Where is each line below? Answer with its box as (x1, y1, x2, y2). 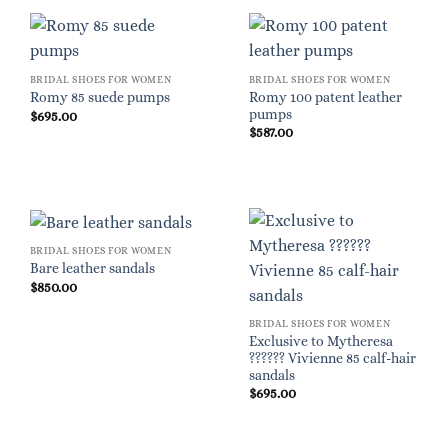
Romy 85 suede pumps (29, 90, 170, 106)
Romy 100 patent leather (248, 89, 402, 105)
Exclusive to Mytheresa (248, 333, 393, 349)
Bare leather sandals (29, 261, 155, 277)
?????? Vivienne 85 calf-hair (248, 350, 416, 366)
